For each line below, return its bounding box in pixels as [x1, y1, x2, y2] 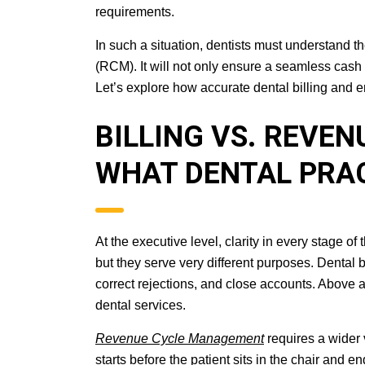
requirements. [95, 5, 174, 19]
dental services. [95, 298, 186, 312]
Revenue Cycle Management [95, 332, 264, 345]
